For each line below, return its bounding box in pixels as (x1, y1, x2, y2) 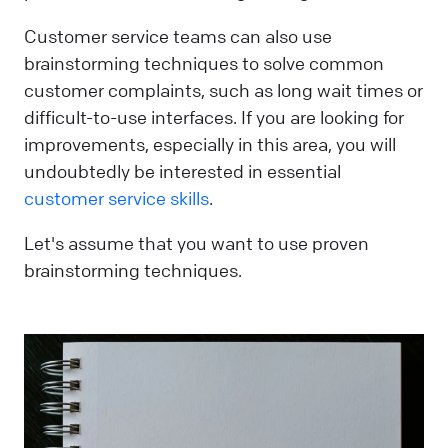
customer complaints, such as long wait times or (24, 78, 423, 101)
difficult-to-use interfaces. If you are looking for (24, 105, 404, 128)
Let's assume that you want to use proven (24, 232, 369, 255)
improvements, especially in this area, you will (24, 132, 396, 155)
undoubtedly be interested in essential (24, 159, 341, 182)
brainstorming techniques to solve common (24, 51, 384, 74)
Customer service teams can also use (24, 24, 332, 47)
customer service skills (24, 186, 209, 209)
